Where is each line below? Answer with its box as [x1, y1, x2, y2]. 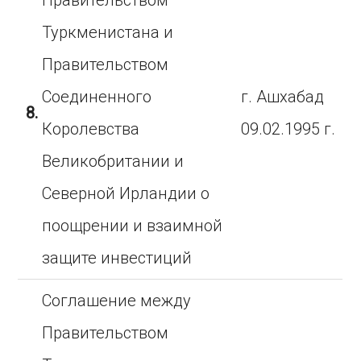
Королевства [42, 119, 140, 139]
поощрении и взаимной [42, 216, 223, 235]
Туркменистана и [42, 23, 174, 42]
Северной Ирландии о [42, 184, 210, 203]
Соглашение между [42, 291, 192, 310]
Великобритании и [42, 151, 185, 171]
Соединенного [42, 87, 152, 106]
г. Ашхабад [241, 87, 325, 106]
